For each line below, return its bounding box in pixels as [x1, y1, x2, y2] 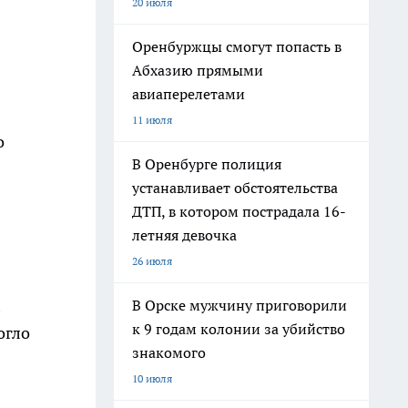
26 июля [132, 254, 172, 268]
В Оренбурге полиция [132, 155, 281, 173]
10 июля [132, 372, 172, 385]
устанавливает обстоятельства [132, 178, 338, 197]
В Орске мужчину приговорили [132, 296, 347, 314]
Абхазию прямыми [132, 61, 263, 79]
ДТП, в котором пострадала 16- [132, 202, 346, 220]
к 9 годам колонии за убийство [132, 320, 345, 338]
